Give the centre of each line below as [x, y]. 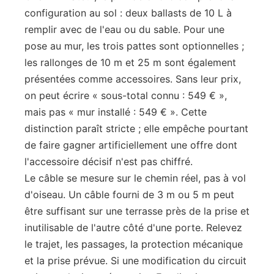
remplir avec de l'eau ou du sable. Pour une [124, 29]
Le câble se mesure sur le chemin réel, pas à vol [135, 178]
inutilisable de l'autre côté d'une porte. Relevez [133, 228]
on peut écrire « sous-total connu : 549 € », [126, 95]
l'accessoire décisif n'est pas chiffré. [109, 161]
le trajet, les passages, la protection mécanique [134, 244]
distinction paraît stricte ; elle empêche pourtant [136, 128]
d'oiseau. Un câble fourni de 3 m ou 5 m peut [129, 194]
